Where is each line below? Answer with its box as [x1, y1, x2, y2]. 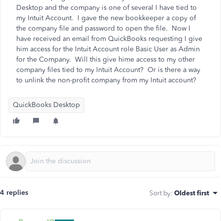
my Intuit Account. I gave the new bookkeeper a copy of [16, 14, 196, 22]
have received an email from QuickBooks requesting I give [16, 35, 202, 43]
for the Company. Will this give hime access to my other [16, 55, 195, 64]
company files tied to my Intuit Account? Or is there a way [16, 66, 200, 74]
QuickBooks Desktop [13, 101, 80, 109]
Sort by [149, 189, 171, 197]
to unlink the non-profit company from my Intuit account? [16, 76, 196, 84]
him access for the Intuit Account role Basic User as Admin [16, 45, 200, 53]
